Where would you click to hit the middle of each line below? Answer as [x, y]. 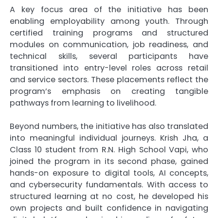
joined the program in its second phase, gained [109, 162]
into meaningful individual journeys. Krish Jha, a [109, 138]
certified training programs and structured [109, 33]
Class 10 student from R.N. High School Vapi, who [109, 150]
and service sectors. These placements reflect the [109, 80]
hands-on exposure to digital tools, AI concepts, [109, 173]
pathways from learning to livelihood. [83, 103]
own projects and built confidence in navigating [109, 208]
